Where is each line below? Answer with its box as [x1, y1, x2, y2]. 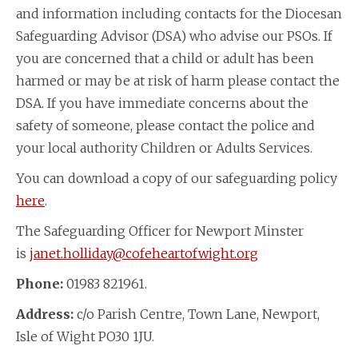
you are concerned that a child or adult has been [16, 50, 314, 66]
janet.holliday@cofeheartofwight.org [30, 245, 258, 261]
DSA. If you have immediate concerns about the [16, 94, 308, 111]
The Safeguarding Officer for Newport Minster [16, 222, 304, 239]
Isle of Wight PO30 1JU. [16, 328, 154, 344]
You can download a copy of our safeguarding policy [16, 169, 337, 186]
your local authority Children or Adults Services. [16, 139, 312, 156]
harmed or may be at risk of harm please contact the [16, 72, 340, 89]
